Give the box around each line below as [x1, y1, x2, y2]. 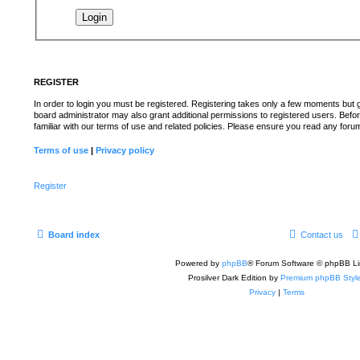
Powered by [174, 259, 222, 268]
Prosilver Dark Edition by [188, 273, 280, 283]
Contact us [301, 230, 343, 240]
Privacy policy [96, 145, 154, 156]
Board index [48, 230, 100, 240]
